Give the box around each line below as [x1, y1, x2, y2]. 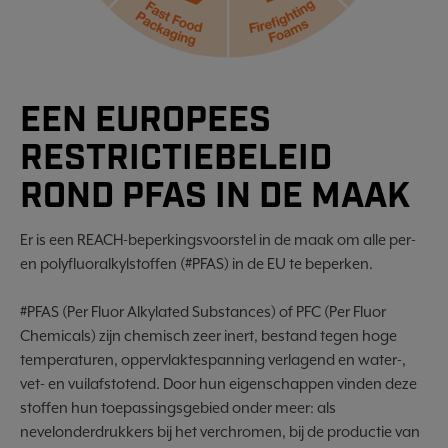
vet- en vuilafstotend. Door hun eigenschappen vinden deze [20, 375, 417, 392]
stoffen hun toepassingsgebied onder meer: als [20, 399, 336, 416]
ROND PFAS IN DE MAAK [20, 174, 410, 220]
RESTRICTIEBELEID [20, 136, 332, 182]
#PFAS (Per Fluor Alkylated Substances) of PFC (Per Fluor [20, 303, 386, 320]
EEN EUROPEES [20, 98, 271, 144]
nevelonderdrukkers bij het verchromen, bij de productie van [20, 423, 420, 440]
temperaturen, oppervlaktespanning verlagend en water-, [20, 351, 406, 368]
